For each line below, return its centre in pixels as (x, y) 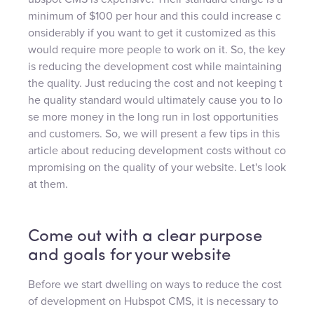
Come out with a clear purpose (145, 237)
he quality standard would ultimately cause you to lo (155, 100)
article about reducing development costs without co (157, 150)
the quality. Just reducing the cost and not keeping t (155, 83)
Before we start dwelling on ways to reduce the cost (155, 284)
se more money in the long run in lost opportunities (153, 117)
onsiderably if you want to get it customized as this (152, 33)
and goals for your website (129, 255)
